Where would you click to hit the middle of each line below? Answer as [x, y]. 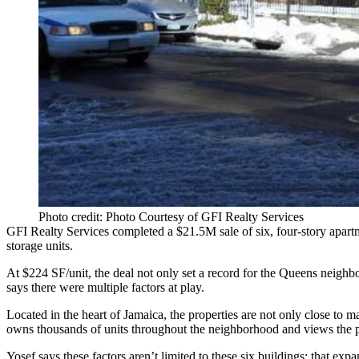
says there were [47, 288]
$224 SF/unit [55, 273]
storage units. [40, 246]
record [224, 273]
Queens [298, 273]
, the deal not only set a [148, 273]
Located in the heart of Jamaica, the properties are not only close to [176, 315]
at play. [185, 288]
